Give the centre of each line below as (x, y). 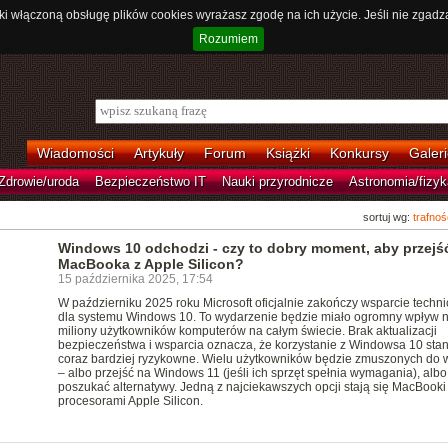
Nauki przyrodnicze (277, 181)
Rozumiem (228, 39)
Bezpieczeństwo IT (150, 181)
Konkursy (359, 153)
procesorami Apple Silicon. (130, 401)
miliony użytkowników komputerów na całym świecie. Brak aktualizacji (247, 331)
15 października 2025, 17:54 (135, 279)
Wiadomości (75, 153)
